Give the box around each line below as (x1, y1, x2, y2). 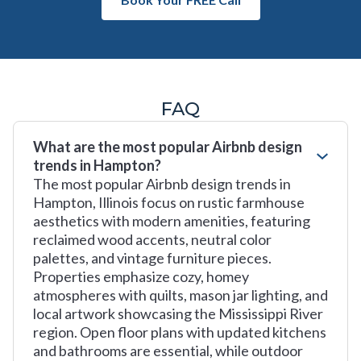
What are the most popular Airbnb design (33, 138, 302, 156)
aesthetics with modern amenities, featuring (33, 212, 310, 230)
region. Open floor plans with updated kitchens (33, 323, 326, 341)
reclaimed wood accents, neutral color (33, 230, 272, 248)
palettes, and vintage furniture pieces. (33, 249, 272, 267)
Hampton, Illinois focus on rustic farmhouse (33, 193, 305, 211)
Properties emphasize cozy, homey (33, 268, 249, 285)
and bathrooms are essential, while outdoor (33, 342, 303, 359)
